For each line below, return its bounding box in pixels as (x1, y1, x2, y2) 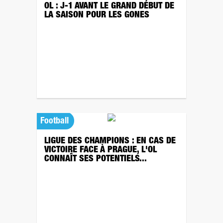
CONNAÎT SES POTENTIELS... (44, 155, 147, 164)
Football (40, 117, 69, 126)
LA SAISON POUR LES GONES (44, 11, 149, 20)
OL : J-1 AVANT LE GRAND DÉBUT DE (44, 2, 174, 11)
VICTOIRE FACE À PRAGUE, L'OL (44, 146, 157, 155)
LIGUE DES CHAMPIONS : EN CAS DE (44, 137, 176, 146)
